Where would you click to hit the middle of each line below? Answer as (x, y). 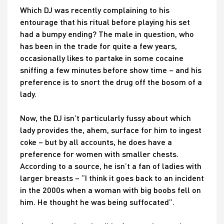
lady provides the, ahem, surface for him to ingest (111, 130)
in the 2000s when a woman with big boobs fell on (110, 190)
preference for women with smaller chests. (99, 154)
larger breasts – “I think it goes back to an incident (112, 178)
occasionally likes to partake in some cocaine (102, 58)
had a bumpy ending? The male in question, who (107, 34)
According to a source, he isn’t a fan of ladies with (111, 166)
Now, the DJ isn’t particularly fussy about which (105, 118)
